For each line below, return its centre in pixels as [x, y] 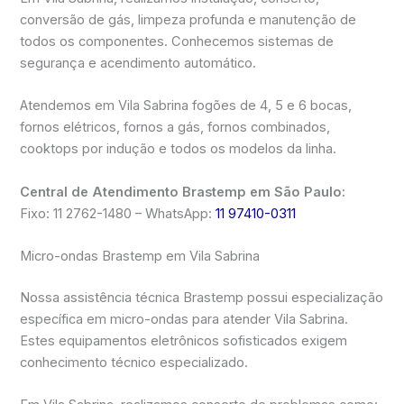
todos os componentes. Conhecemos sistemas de [177, 41]
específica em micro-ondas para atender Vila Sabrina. [184, 319]
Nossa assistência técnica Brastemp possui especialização [202, 297]
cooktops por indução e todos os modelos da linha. [179, 149]
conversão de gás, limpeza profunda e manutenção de [188, 19]
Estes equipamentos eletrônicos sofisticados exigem [184, 340]
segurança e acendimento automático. [138, 63]
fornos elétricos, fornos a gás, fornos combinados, [175, 128]
